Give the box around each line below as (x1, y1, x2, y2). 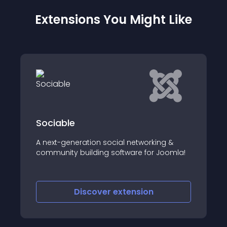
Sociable (34, 116, 73, 129)
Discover (72, 186, 111, 198)
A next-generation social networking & (34, 137, 172, 147)
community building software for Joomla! (34, 147, 184, 158)
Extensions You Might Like (35, 11, 192, 28)
